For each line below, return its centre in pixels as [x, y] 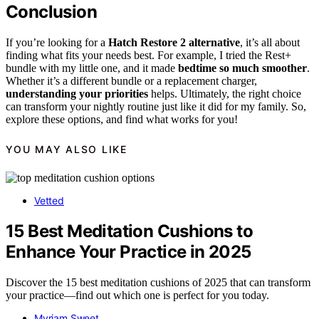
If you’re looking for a [57, 43]
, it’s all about [270, 43]
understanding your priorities [77, 94]
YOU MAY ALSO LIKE [67, 149]
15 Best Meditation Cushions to [129, 231]
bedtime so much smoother [242, 68]
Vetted [49, 201]
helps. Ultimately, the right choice [225, 94]
